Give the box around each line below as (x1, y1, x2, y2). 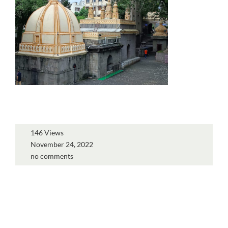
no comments (31, 152, 73, 160)
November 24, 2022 (31, 140, 93, 149)
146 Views (31, 128, 64, 137)
